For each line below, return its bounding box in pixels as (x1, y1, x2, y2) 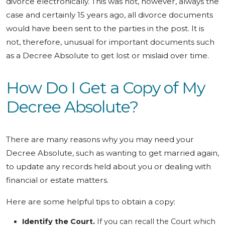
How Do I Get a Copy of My (6, 77, 205, 97)
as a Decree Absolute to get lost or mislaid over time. (6, 50, 209, 60)
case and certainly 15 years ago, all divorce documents (6, 10, 213, 20)
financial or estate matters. (6, 175, 108, 185)
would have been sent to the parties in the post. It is (6, 23, 204, 33)
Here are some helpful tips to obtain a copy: (6, 196, 175, 206)
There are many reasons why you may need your (6, 134, 194, 144)
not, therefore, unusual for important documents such (6, 37, 214, 47)
